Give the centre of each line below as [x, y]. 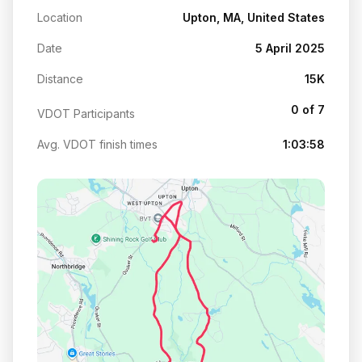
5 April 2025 [290, 48]
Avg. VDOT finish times [97, 144]
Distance [60, 78]
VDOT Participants [86, 113]
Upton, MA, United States [254, 17]
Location [60, 17]
